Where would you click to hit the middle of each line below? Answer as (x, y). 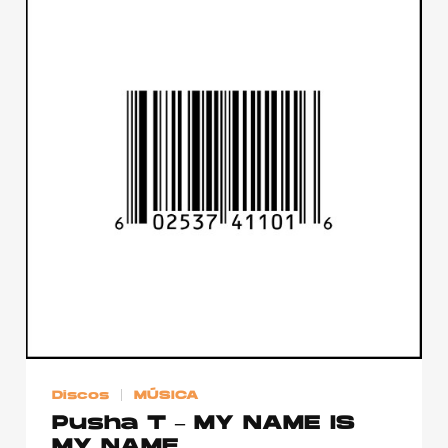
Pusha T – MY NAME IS (203, 424)
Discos (80, 395)
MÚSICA (167, 395)
